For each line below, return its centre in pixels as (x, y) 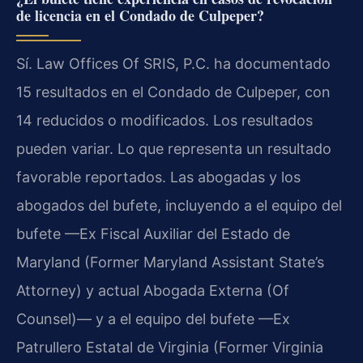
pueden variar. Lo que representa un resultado (174, 149)
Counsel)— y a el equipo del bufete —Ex (153, 319)
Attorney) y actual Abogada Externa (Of (153, 291)
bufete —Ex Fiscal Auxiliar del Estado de (153, 234)
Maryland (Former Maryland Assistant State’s (170, 263)
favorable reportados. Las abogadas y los (158, 177)
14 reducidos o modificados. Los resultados (164, 121)
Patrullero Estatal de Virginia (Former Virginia (170, 348)
